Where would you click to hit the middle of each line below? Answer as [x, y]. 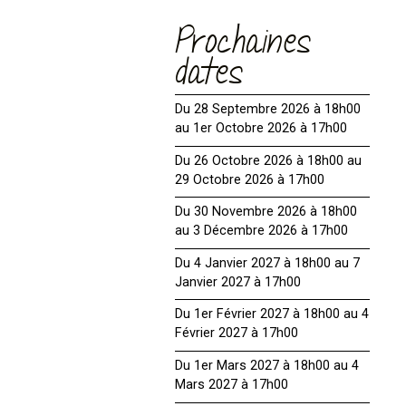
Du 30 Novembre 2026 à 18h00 [266, 212]
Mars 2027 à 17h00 [232, 385]
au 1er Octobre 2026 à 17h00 [261, 128]
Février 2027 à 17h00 [237, 333]
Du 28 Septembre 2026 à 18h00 [268, 109]
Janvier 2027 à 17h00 [238, 282]
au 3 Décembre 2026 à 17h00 [262, 231]
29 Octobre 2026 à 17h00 [250, 179]
